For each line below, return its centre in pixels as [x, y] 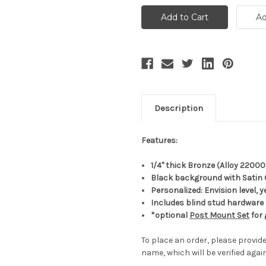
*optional [170, 216]
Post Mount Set [220, 216]
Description [179, 108]
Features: [159, 141]
